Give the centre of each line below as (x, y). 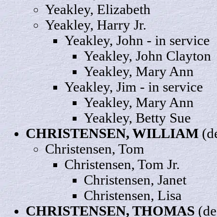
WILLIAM (165, 134)
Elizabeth (124, 10)
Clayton (189, 56)
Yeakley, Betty (127, 118)
